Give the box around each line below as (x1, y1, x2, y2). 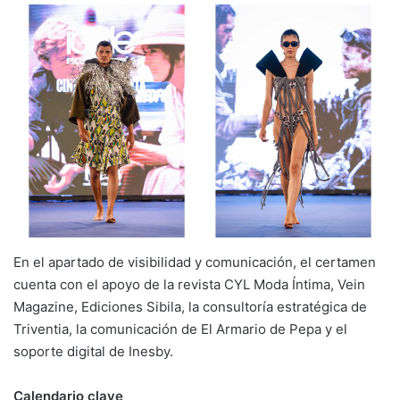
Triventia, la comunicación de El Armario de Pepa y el (13, 321, 347, 337)
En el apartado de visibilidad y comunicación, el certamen (13, 254, 376, 271)
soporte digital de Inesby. (13, 343, 173, 360)
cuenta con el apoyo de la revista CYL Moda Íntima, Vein (13, 276, 365, 293)
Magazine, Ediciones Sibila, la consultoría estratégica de (13, 298, 367, 315)
